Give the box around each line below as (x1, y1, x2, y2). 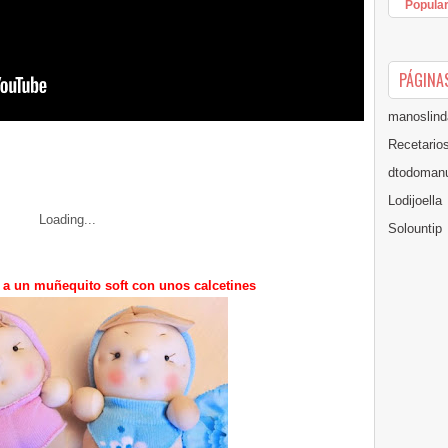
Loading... (39, 211, 96, 227)
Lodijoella (388, 193, 442, 208)
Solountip (388, 221, 442, 236)
